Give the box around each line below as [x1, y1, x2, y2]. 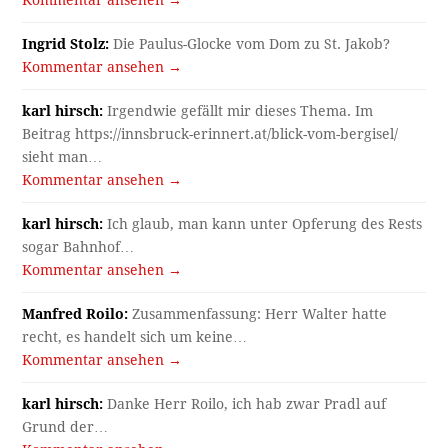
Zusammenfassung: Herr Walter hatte [128, 306, 388, 323]
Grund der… [22, 419, 109, 436]
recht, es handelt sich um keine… [22, 329, 248, 346]
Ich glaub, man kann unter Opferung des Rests [103, 216, 423, 233]
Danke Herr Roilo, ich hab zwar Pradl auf [103, 396, 387, 413]
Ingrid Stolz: [22, 36, 110, 53]
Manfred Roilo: [22, 306, 129, 323]
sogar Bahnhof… [22, 239, 135, 256]
